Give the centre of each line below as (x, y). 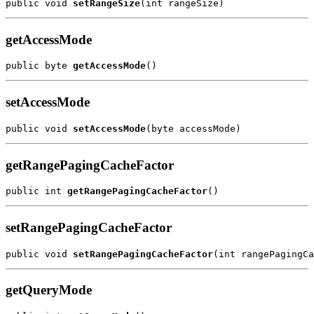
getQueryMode (49, 290)
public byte (39, 66)
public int (36, 191)
